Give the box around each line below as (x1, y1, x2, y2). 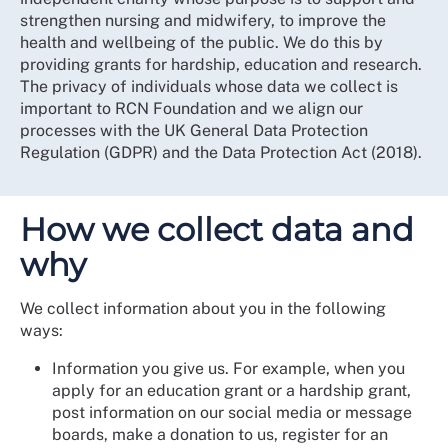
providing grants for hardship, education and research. (20, 54, 422, 74)
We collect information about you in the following (20, 298, 386, 318)
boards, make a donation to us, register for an (52, 424, 388, 444)
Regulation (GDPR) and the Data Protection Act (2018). (20, 142, 426, 162)
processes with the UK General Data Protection (20, 120, 368, 140)
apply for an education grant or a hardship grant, (52, 380, 411, 400)
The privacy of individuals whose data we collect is (20, 76, 398, 96)
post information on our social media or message (52, 402, 412, 422)
